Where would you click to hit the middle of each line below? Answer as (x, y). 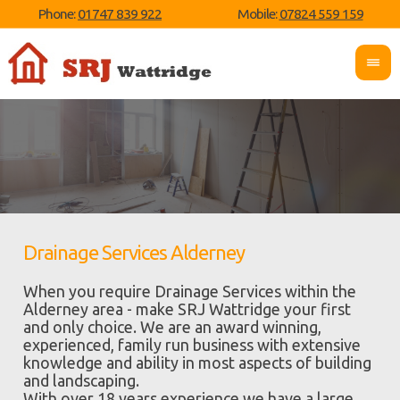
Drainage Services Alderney (134, 252)
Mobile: (258, 13)
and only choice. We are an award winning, (173, 327)
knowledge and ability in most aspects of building (198, 362)
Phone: (58, 13)
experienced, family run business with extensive (192, 345)
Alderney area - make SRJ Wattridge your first (187, 309)
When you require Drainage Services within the (190, 291)
